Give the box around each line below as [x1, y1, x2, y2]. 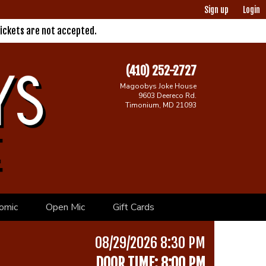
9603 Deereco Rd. [138, 91, 197, 100]
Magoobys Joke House [120, 81, 197, 91]
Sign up [204, 5, 229, 15]
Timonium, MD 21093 [125, 100, 197, 110]
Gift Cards [112, 200, 154, 214]
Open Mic [45, 200, 85, 214]
